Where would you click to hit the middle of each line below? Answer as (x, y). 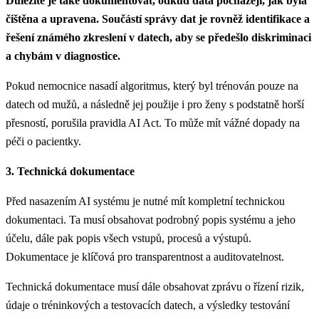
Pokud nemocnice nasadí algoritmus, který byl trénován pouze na (152, 85)
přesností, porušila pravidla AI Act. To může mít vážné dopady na (153, 122)
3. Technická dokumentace (70, 171)
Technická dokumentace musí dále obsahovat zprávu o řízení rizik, (155, 286)
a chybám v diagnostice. (63, 56)
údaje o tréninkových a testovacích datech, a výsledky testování (148, 305)
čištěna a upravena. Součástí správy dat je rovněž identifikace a (158, 19)
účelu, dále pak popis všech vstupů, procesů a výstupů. (129, 238)
